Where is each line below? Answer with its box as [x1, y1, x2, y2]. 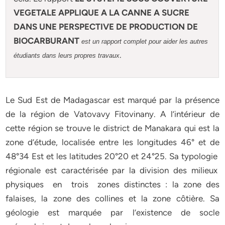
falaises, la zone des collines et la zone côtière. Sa [6, 193, 219, 203]
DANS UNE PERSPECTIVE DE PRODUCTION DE [14, 22, 198, 32]
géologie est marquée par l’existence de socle [6, 207, 219, 217]
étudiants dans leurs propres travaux [14, 52, 120, 59]
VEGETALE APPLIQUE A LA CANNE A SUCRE [14, 8, 190, 18]
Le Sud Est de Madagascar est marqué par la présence [6, 95, 219, 105]
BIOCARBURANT [14, 36, 80, 46]
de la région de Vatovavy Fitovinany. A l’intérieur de [6, 109, 219, 119]
